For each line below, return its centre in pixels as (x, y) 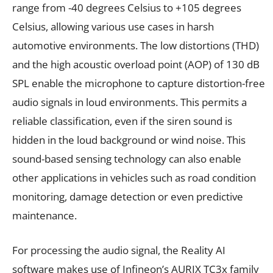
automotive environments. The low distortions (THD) (136, 45)
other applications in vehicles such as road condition (134, 177)
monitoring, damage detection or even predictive (128, 196)
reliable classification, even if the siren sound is (122, 121)
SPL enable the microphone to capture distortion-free (139, 83)
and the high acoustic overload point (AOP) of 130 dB (136, 64)
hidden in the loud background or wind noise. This (129, 140)
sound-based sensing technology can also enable (127, 158)
